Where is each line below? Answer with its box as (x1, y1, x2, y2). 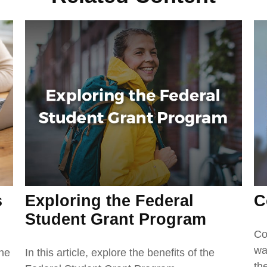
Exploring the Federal (25, 192, 194, 210)
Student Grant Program (25, 210, 207, 229)
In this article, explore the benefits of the (25, 247, 215, 259)
